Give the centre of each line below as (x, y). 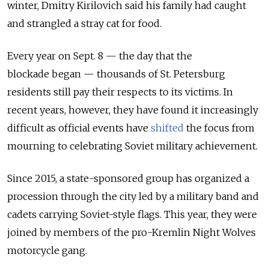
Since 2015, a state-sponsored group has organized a (128, 179)
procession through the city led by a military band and (133, 197)
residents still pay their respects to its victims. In (120, 92)
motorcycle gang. (47, 251)
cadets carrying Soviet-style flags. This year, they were (132, 215)
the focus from (219, 128)
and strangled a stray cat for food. (84, 24)
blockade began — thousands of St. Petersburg (116, 74)
